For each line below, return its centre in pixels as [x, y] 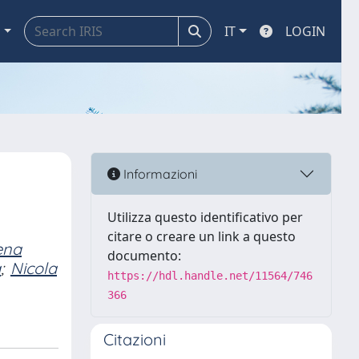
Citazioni [135, 339]
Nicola [34, 268]
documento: [144, 256]
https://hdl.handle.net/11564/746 [210, 276]
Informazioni [159, 173]
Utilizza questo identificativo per [205, 217]
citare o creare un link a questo [202, 236]
